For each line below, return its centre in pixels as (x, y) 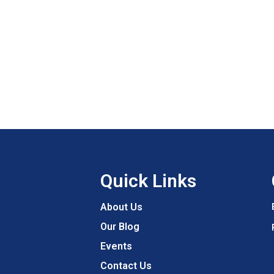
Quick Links (148, 181)
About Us (121, 207)
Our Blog (120, 227)
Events (116, 246)
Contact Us (126, 266)
